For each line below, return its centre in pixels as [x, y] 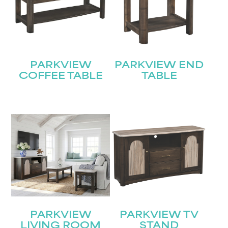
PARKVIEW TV [159, 215]
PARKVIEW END [159, 66]
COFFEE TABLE [61, 77]
